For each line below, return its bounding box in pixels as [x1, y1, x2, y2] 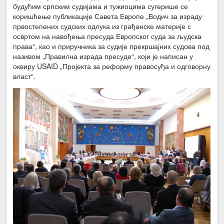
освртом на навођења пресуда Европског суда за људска [13, 31, 202, 41]
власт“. [13, 71, 36, 81]
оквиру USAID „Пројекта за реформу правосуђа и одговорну [13, 61, 211, 71]
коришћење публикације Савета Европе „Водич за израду [13, 11, 202, 21]
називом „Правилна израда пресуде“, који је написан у [13, 51, 193, 61]
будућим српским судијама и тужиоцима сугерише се [13, 1, 188, 11]
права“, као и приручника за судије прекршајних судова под [13, 41, 210, 51]
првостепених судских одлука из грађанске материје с [13, 21, 191, 31]
